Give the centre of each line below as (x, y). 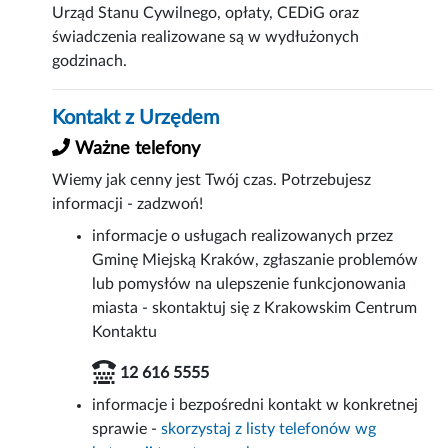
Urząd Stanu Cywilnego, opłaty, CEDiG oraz (206, 13)
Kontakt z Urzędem (136, 118)
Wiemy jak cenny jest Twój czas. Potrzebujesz (212, 179)
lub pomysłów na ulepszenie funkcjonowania (249, 283)
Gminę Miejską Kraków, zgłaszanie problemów (255, 259)
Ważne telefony (135, 148)
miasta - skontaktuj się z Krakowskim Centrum (255, 307)
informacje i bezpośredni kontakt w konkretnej (255, 404)
